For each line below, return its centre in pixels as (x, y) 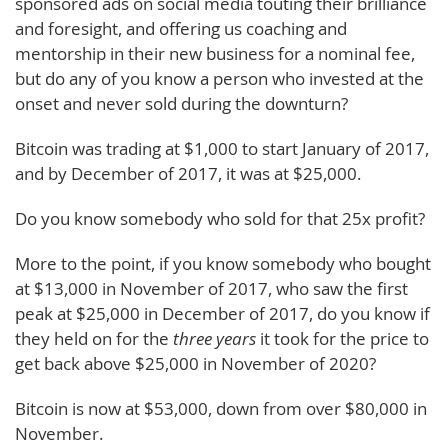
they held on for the (94, 338)
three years (216, 338)
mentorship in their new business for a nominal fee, (215, 53)
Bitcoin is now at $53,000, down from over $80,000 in (221, 408)
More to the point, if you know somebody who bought (223, 263)
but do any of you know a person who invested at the (219, 78)
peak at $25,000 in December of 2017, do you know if (222, 313)
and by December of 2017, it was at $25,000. (188, 173)
